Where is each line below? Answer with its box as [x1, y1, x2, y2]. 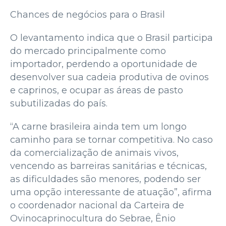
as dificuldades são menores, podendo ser [10, 173, 201, 185]
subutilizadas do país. [10, 97, 107, 109]
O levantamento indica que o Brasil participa [10, 32, 213, 43]
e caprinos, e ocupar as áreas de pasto [10, 84, 183, 96]
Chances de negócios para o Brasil [10, 9, 165, 20]
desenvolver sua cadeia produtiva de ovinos [10, 71, 209, 83]
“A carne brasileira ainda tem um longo [10, 121, 187, 132]
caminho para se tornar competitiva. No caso [10, 134, 213, 145]
